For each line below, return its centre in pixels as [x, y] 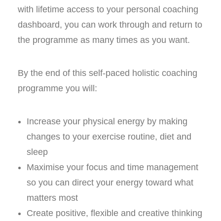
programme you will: [57, 88]
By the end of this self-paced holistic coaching [108, 73]
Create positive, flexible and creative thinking [114, 213]
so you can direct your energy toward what [110, 183]
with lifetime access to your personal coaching [108, 9]
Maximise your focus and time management [112, 167]
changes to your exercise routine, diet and [109, 137]
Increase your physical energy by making [107, 121]
